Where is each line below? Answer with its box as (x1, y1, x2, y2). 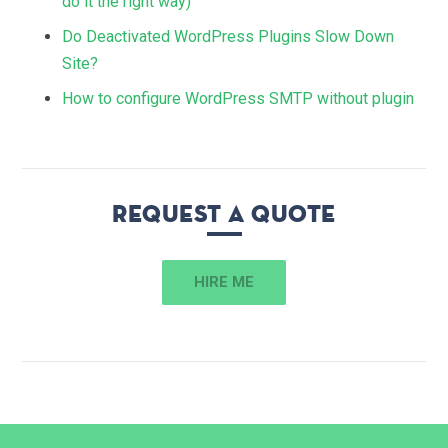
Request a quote (112, 200, 336, 229)
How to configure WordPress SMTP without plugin (62, 89, 415, 109)
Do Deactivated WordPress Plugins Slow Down (62, 27, 395, 47)
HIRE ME (194, 273, 254, 292)
